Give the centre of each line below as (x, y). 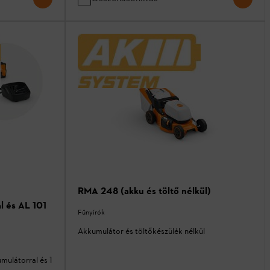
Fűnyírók (91, 212)
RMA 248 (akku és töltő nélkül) (144, 191)
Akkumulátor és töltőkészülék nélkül (141, 231)
